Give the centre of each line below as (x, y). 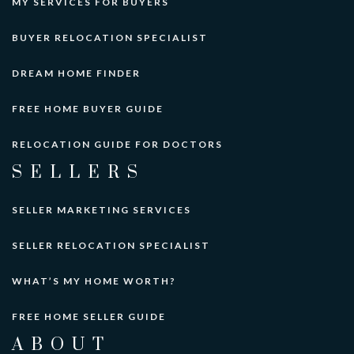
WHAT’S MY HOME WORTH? (94, 281)
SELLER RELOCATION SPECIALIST (111, 245)
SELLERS (79, 172)
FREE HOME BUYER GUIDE (88, 108)
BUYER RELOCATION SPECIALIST (110, 37)
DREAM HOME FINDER (76, 73)
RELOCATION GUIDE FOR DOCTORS (117, 144)
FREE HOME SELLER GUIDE (89, 316)
